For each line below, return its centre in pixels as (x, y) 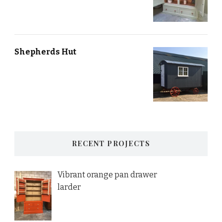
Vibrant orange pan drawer (107, 175)
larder (69, 187)
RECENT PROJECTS (111, 144)
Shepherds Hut (45, 52)
